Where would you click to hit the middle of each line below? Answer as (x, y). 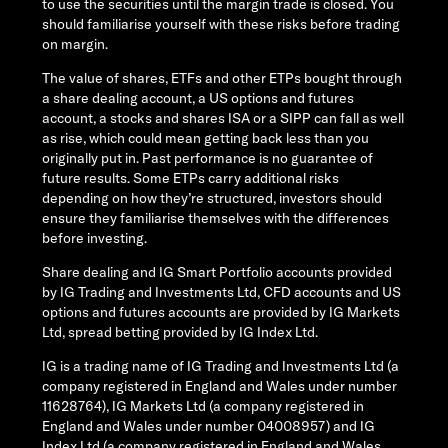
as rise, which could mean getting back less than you (205, 138)
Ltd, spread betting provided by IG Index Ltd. (183, 332)
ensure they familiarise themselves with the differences (215, 218)
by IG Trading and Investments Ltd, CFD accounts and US (221, 292)
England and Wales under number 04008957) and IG (208, 426)
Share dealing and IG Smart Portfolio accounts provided (217, 272)
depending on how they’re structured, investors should (212, 198)
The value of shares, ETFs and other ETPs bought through (222, 78)
